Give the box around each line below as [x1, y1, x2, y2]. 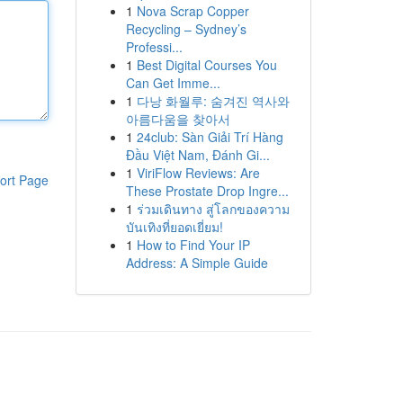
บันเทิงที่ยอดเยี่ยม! [125, 218, 223, 236]
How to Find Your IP [136, 236, 250, 254]
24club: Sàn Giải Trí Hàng [136, 128, 283, 146]
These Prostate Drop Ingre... [125, 182, 289, 200]
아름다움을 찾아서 [125, 110, 230, 128]
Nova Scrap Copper [136, 2, 249, 20]
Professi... [125, 38, 183, 56]
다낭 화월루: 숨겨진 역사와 [136, 92, 290, 110]
